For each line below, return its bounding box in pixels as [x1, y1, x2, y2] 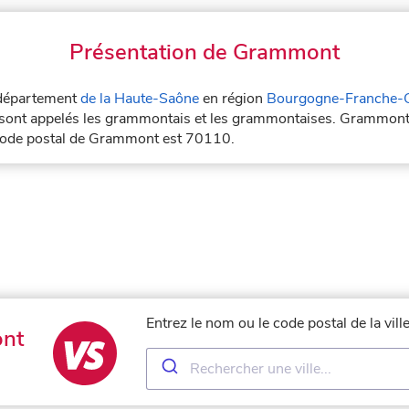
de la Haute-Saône [80, 88, 199, 109]
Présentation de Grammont [69, 37, 340, 67]
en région [199, 88, 267, 109]
